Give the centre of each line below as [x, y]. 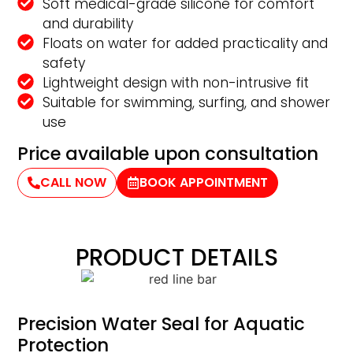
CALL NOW [74, 183]
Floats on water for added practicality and [185, 44]
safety [63, 63]
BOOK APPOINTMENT [204, 183]
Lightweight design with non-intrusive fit [175, 83]
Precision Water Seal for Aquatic [162, 324]
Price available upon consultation [168, 154]
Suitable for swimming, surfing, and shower [186, 103]
